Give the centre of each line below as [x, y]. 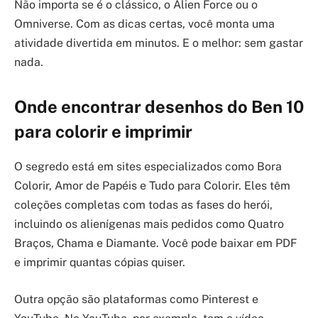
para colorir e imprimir [103, 132]
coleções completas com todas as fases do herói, [143, 205]
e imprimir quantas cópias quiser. [100, 263]
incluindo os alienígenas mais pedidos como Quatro [149, 224]
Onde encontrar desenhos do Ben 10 [159, 107]
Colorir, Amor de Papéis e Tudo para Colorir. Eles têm [152, 186]
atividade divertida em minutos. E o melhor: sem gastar [159, 43]
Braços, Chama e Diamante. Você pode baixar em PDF [155, 243]
